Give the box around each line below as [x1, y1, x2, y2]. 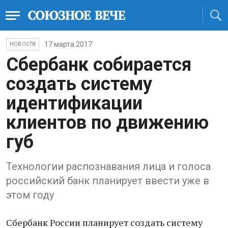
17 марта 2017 [44, 40, 93, 48]
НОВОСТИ [10, 41, 36, 47]
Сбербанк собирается [6, 54, 191, 75]
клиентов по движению [6, 112, 209, 133]
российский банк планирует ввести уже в [6, 175, 209, 187]
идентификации [6, 93, 142, 114]
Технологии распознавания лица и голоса [6, 160, 211, 173]
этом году [6, 189, 54, 201]
